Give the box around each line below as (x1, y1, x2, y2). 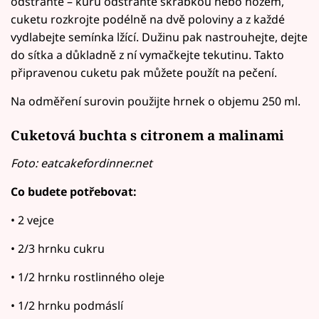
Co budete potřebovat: (11, 184, 137, 200)
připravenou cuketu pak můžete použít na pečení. (11, 64, 277, 80)
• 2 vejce (11, 212, 54, 229)
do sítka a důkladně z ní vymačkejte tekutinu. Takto (11, 46, 284, 63)
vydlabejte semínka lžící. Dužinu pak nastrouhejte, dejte (11, 28, 308, 45)
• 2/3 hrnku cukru (11, 241, 105, 257)
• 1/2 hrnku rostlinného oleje (11, 269, 164, 286)
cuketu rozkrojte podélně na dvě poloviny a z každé (11, 11, 285, 27)
